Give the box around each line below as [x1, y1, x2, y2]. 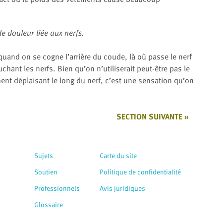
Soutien [34, 166, 57, 177]
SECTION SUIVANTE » [116, 110, 189, 122]
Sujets [34, 150, 53, 161]
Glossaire [34, 199, 63, 210]
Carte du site [100, 150, 137, 161]
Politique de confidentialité [100, 166, 181, 177]
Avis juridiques [100, 183, 145, 194]
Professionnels [34, 183, 80, 194]
